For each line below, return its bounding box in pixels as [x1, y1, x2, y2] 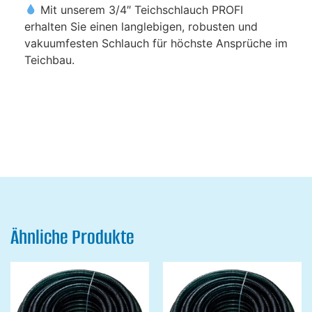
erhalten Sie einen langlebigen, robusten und [24, 19, 258, 33]
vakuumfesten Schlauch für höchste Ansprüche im [24, 36, 288, 50]
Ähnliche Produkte [10, 223, 134, 251]
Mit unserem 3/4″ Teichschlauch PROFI [37, 2, 244, 17]
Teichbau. [24, 52, 75, 67]
